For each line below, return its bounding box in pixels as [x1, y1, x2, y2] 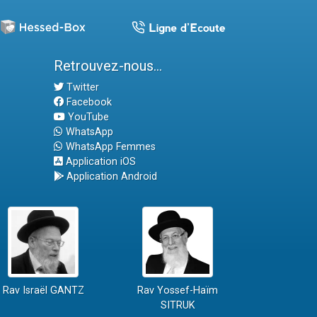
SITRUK [160, 299, 195, 311]
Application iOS [63, 155, 136, 168]
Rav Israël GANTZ [2, 284, 84, 296]
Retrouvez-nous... [54, 57, 162, 74]
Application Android [64, 170, 157, 183]
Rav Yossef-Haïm [137, 284, 218, 296]
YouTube [65, 110, 109, 123]
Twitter [64, 81, 99, 93]
